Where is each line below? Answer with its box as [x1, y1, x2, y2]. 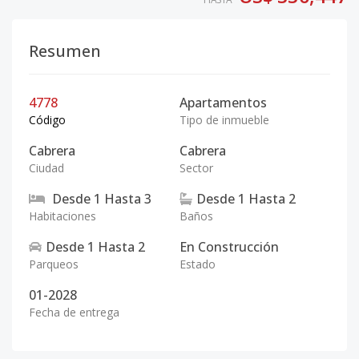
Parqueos [29, 256, 79, 272]
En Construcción [179, 238, 279, 256]
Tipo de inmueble [179, 112, 269, 127]
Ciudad [29, 160, 64, 175]
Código [29, 112, 66, 127]
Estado [179, 256, 216, 272]
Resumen [29, 40, 101, 62]
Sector [179, 160, 213, 175]
